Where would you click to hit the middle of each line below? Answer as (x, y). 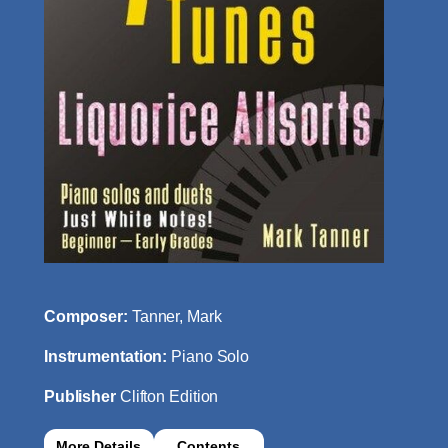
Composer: (87, 317)
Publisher (81, 397)
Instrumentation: (107, 357)
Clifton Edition (169, 397)
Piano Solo (210, 357)
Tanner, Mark (176, 317)
